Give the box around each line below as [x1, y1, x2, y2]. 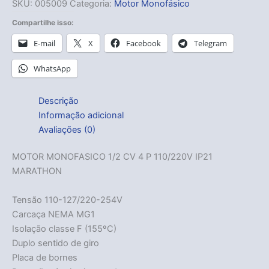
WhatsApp [34, 62, 71, 74]
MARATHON [12, 166, 62, 177]
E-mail [34, 37, 55, 49]
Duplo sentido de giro [12, 237, 99, 249]
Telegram [194, 37, 227, 49]
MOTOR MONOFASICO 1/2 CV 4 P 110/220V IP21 [12, 151, 213, 163]
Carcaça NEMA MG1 [12, 208, 95, 220]
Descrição [38, 95, 79, 106]
